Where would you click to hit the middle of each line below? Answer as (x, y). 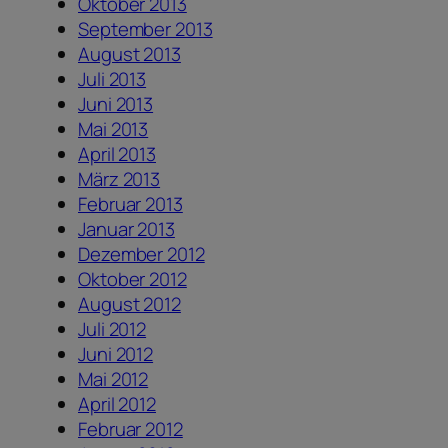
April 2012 (117, 404)
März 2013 (119, 179)
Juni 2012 (116, 354)
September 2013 (145, 29)
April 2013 (117, 154)
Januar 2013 (126, 229)
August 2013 (129, 54)
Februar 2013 (130, 204)
